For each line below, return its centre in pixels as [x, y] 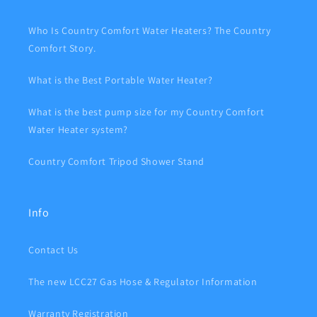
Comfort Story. [62, 48]
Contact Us [53, 249]
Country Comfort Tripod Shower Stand [116, 161]
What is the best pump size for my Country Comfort [146, 111]
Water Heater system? [78, 129]
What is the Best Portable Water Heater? [121, 80]
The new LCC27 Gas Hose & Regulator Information [143, 281]
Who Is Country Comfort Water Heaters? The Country [150, 30]
